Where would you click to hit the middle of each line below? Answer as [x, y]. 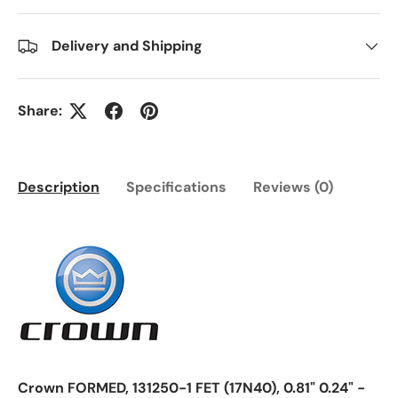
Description [59, 187]
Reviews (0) [293, 187]
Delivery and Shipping [127, 46]
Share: [40, 111]
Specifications [176, 187]
